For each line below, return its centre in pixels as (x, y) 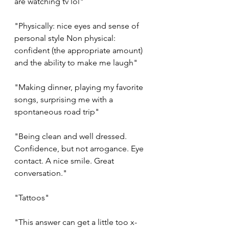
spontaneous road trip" (57, 112)
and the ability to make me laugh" (76, 63)
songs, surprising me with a (65, 100)
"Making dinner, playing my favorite (80, 87)
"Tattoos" (32, 198)
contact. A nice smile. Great (65, 161)
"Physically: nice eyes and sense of (78, 26)
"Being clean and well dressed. (72, 136)
